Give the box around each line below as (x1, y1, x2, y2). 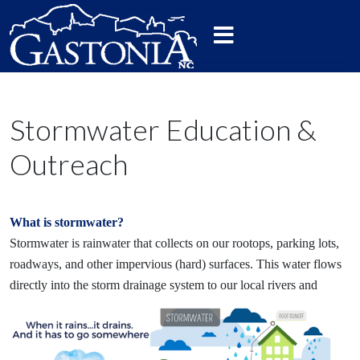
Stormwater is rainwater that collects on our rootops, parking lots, (10, 236, 339, 250)
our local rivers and (220, 278, 317, 292)
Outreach (10, 146, 128, 182)
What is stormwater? (10, 215, 124, 229)
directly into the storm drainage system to (10, 278, 220, 292)
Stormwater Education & (10, 112, 317, 147)
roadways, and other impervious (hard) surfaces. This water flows (10, 257, 342, 271)
